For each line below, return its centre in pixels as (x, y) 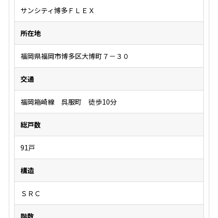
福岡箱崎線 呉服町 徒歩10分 (68, 102)
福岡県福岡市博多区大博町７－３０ (75, 56)
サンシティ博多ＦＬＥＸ (57, 10)
